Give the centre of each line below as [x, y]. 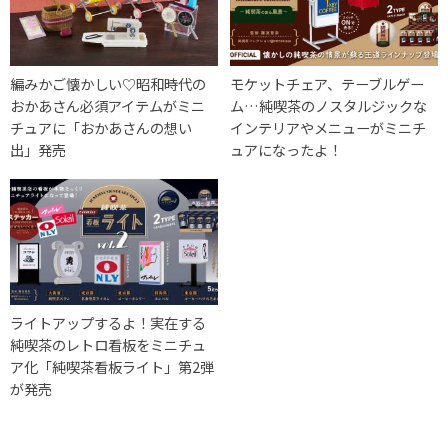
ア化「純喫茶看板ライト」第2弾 [112, 367]
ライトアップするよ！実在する [108, 323]
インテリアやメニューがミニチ [328, 128]
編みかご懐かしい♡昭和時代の [108, 84]
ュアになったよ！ [286, 150]
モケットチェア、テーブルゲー [327, 84]
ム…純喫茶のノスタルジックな [329, 106]
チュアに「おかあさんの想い [101, 128]
